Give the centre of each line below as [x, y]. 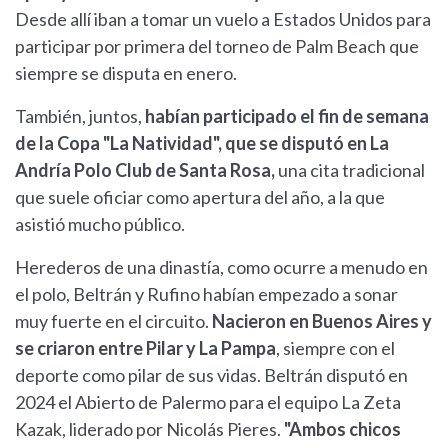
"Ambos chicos [342, 429]
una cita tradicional [350, 170]
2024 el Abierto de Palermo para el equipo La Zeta [208, 402]
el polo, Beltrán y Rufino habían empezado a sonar [206, 294]
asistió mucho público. [100, 224]
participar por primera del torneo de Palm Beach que [217, 46]
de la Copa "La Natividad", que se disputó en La [202, 143]
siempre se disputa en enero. [126, 73]
